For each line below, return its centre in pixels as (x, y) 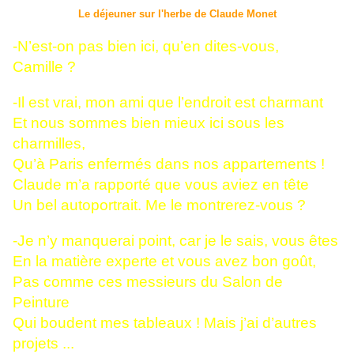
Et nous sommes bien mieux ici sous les (149, 123)
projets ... (43, 344)
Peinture (41, 303)
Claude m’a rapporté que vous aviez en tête (161, 185)
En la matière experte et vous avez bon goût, (164, 262)
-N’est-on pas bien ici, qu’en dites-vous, (146, 47)
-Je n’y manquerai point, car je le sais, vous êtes (175, 241)
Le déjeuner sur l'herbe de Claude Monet (177, 14)
